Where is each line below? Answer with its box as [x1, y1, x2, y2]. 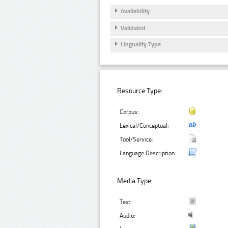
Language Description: [120, 149, 177, 157]
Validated [121, 24, 146, 32]
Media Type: [117, 177, 153, 186]
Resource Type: [117, 86, 163, 95]
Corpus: [120, 108, 139, 116]
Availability [121, 8, 150, 15]
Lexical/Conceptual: [120, 122, 169, 129]
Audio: [120, 212, 136, 220]
